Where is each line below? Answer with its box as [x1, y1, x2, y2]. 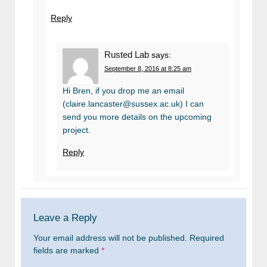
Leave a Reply [33, 212, 97, 223]
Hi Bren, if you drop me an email [63, 85, 184, 95]
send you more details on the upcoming [63, 111, 212, 122]
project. [63, 125, 91, 135]
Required [187, 233, 224, 243]
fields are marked [33, 246, 101, 256]
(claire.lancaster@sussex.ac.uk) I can [63, 98, 204, 108]
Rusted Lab [104, 49, 149, 60]
